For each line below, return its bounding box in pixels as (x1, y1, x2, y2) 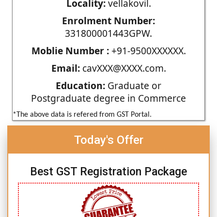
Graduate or (105, 78, 161, 92)
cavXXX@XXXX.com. (79, 61, 166, 75)
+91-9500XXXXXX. (108, 44, 186, 57)
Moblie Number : (31, 44, 109, 57)
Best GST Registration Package (30, 165, 187, 178)
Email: (51, 61, 80, 75)
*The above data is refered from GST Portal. (13, 110, 152, 119)
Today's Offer (74, 133, 143, 147)
